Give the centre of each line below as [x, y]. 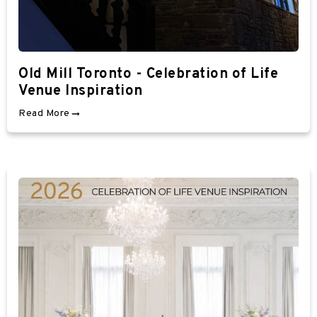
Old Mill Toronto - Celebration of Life [148, 74]
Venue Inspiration [81, 91]
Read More [44, 113]
